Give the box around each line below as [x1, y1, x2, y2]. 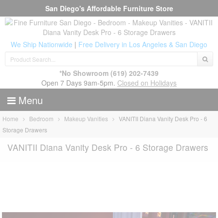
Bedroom [29, 114, 54, 123]
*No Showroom [59, 68, 109, 78]
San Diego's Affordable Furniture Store [45, 3, 173, 13]
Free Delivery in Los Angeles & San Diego [78, 39, 207, 49]
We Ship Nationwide [11, 39, 73, 49]
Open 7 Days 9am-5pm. [41, 78, 117, 88]
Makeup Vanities [64, 114, 109, 123]
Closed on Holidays [117, 78, 177, 88]
